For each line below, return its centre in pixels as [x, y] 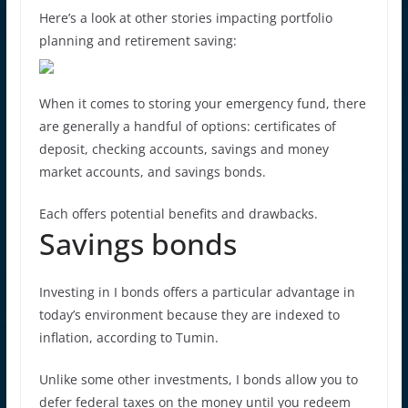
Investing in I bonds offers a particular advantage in [197, 291]
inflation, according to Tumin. [128, 337]
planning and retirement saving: [138, 40]
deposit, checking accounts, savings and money [184, 148]
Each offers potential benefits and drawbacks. [178, 213]
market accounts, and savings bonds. [152, 171]
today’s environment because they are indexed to [189, 314]
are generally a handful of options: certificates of [187, 126]
